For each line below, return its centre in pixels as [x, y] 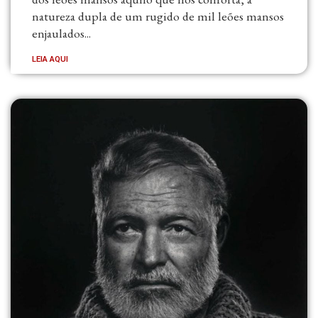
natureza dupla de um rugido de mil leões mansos [158, 16]
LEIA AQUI [50, 59]
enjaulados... [61, 33]
